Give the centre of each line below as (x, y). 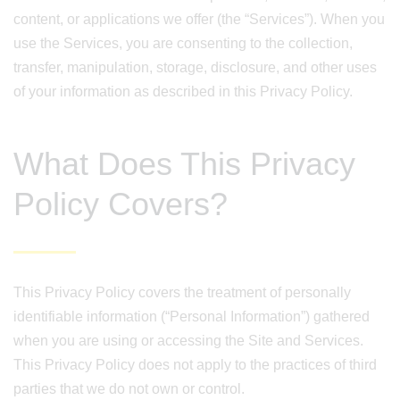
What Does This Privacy (184, 164)
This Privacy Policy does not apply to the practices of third (195, 365)
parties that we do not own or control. (129, 389)
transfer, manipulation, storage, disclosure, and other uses (195, 67)
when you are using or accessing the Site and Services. (188, 341)
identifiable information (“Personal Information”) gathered (192, 317)
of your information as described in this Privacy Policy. (183, 92)
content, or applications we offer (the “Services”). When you (199, 19)
